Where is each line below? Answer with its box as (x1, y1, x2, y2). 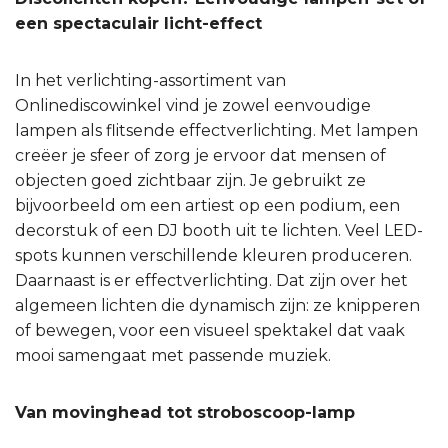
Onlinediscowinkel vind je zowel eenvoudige (15, 95, 371, 115)
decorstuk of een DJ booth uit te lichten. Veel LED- (15, 220, 423, 240)
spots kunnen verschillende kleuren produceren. (15, 245, 412, 265)
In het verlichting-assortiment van (15, 70, 286, 90)
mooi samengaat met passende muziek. (15, 345, 331, 365)
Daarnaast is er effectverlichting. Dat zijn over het (15, 270, 408, 290)
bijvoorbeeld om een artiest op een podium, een (15, 195, 400, 215)
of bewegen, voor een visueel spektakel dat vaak (15, 320, 405, 340)
